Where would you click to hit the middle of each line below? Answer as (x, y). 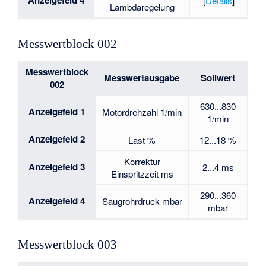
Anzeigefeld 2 (57, 139)
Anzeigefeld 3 (57, 167)
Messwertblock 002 (68, 44)
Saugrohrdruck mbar (142, 201)
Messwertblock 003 (68, 245)
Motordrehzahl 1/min (142, 112)
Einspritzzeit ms (142, 173)
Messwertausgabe (142, 77)
